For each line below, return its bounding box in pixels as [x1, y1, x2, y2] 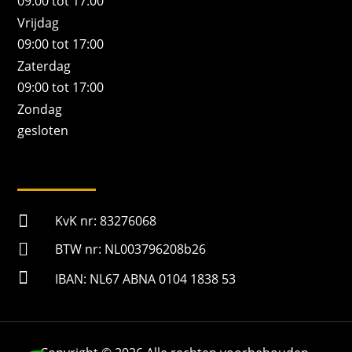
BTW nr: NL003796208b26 [54, 240, 206, 258]
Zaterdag [17, 57, 71, 75]
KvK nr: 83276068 [54, 212, 156, 230]
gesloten [17, 122, 69, 140]
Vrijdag [17, 14, 60, 32]
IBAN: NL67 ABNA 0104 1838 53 [54, 270, 236, 288]
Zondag [17, 101, 63, 119]
